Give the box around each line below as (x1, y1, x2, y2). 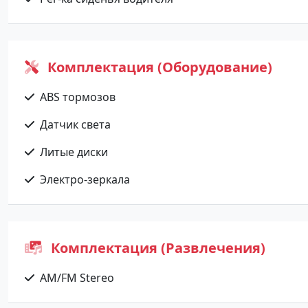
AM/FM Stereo (40, 270, 114, 285)
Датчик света (40, 117, 111, 132)
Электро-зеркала (40, 172, 130, 187)
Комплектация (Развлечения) (47, 239, 265, 257)
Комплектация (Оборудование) (44, 58, 272, 76)
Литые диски (40, 144, 108, 159)
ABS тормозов (40, 89, 115, 104)
